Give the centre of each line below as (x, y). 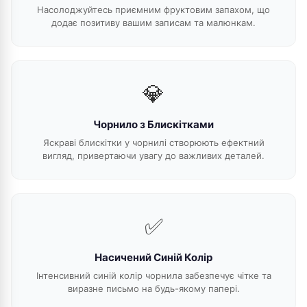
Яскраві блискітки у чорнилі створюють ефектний (153, 143)
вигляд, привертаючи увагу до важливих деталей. (153, 156)
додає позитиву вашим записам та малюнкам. (153, 23)
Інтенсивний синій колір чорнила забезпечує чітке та (153, 275)
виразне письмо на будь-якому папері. (153, 288)
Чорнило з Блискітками (153, 124)
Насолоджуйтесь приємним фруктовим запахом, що (153, 10)
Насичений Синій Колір (153, 257)
